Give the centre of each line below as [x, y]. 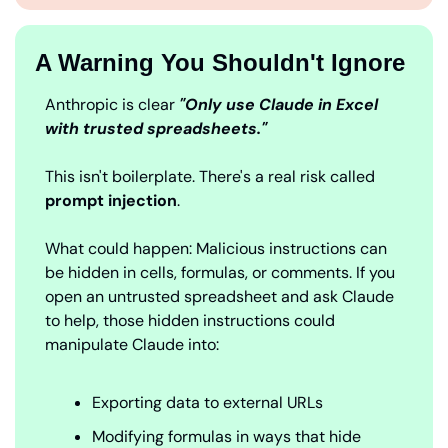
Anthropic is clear [110, 105]
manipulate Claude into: [132, 345]
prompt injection [111, 201]
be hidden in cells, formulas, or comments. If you [220, 273]
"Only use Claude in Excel [276, 105]
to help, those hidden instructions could [190, 321]
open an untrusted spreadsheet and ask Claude [219, 297]
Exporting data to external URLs [207, 403]
